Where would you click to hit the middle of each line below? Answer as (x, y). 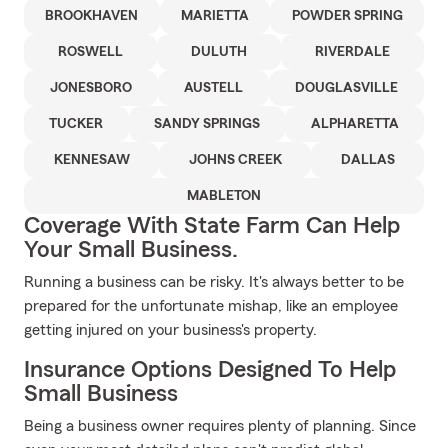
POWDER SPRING (347, 16)
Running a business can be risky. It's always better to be (214, 282)
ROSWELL (90, 52)
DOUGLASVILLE (346, 88)
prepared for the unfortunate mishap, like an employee (211, 306)
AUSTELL (213, 88)
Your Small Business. (131, 250)
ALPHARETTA (354, 124)
